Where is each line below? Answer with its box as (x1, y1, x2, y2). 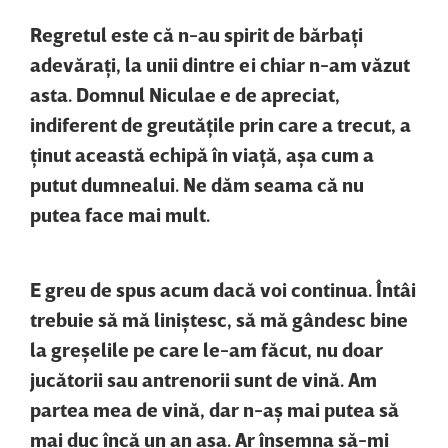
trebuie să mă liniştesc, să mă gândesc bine (30, 306, 408, 331)
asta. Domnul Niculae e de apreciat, (30, 81, 340, 106)
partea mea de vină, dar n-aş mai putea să (30, 396, 399, 421)
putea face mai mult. (30, 201, 210, 226)
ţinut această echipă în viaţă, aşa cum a (30, 141, 374, 166)
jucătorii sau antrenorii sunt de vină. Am (30, 366, 377, 391)
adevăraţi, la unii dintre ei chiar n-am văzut (30, 51, 410, 76)
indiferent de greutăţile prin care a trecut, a (30, 111, 411, 136)
